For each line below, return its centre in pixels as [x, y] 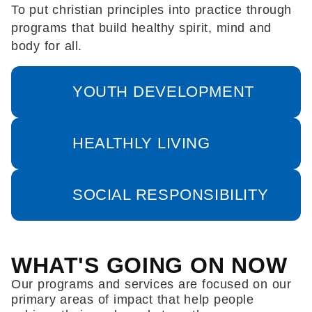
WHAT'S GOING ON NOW [149, 266]
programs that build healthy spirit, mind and [142, 28]
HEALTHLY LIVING [141, 143]
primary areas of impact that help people [133, 300]
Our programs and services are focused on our [151, 284]
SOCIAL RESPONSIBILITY [171, 195]
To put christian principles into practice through [152, 10]
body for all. [47, 46]
